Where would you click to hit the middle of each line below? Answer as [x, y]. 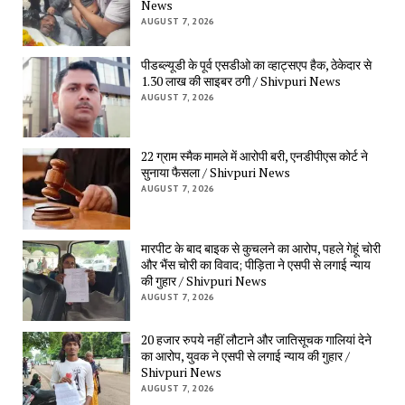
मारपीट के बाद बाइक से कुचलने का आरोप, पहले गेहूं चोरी [261, 248]
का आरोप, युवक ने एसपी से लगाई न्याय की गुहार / [246, 356]
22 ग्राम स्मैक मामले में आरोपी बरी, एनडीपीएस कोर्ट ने [255, 156]
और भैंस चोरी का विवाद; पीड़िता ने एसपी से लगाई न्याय [256, 264]
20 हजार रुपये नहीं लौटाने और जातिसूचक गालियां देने [257, 340]
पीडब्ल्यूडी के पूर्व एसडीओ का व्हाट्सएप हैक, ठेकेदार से [257, 64]
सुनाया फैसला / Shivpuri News [216, 173]
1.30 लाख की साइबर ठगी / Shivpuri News [241, 80]
